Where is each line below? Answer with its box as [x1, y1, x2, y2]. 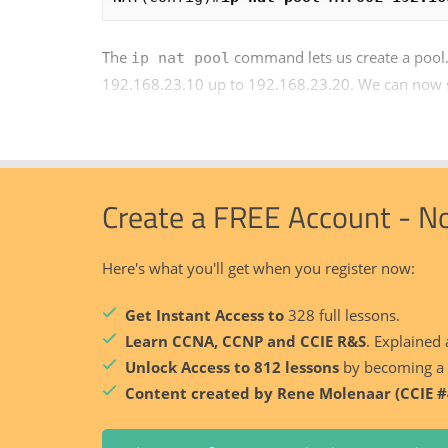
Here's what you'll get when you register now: [102, 257, 415, 278]
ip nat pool [131, 48, 230, 67]
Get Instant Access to [124, 304, 288, 325]
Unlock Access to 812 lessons [124, 356, 339, 377]
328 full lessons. [287, 304, 400, 325]
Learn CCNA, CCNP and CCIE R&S [124, 330, 366, 351]
